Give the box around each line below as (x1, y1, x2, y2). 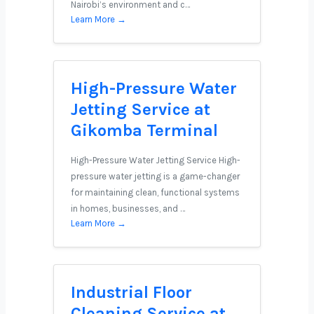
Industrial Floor (71, 282, 192, 302)
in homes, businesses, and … (71, 203, 185, 214)
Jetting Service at (71, 100, 210, 119)
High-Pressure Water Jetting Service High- (71, 155, 240, 165)
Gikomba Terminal (71, 121, 218, 140)
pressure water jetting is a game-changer (71, 171, 240, 182)
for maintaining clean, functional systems (71, 187, 240, 198)
